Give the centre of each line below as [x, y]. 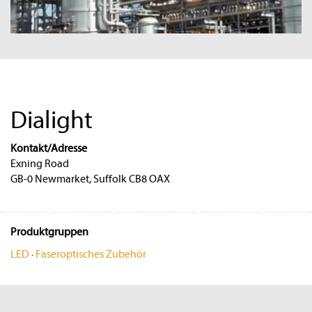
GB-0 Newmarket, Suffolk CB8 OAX [90, 179]
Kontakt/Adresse [49, 148]
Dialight [52, 120]
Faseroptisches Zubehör [91, 254]
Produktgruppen [49, 232]
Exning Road [40, 163]
